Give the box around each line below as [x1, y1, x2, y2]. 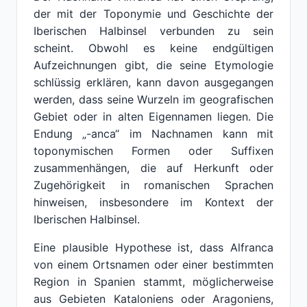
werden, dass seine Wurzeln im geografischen [34, 93, 273, 106]
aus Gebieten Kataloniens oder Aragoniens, [34, 292, 273, 306]
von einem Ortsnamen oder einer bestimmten [34, 258, 273, 271]
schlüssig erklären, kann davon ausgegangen [34, 75, 273, 89]
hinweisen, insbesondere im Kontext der [34, 195, 273, 209]
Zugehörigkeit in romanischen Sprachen [34, 178, 273, 192]
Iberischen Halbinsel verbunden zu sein [34, 24, 273, 38]
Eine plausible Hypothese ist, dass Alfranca [34, 241, 273, 254]
